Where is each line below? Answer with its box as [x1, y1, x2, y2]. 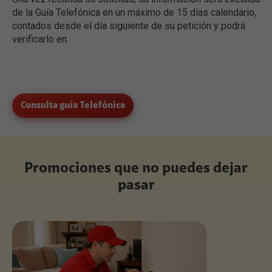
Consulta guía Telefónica [21, 100, 125, 110]
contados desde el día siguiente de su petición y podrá [12, 19, 245, 32]
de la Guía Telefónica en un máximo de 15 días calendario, [12, 6, 256, 18]
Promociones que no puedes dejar [24, 161, 248, 176]
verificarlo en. [12, 33, 69, 45]
